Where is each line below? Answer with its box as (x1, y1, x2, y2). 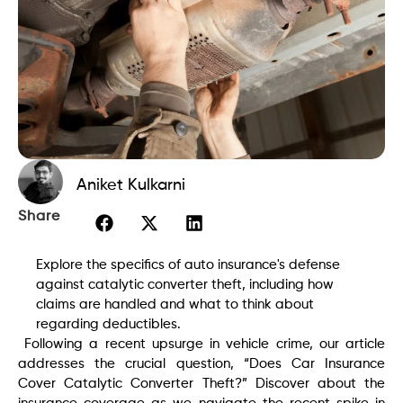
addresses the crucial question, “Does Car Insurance (18, 356, 385, 371)
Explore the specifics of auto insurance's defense (36, 257, 340, 272)
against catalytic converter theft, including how (36, 277, 334, 291)
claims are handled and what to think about (36, 297, 314, 311)
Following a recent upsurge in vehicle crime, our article (18, 336, 385, 351)
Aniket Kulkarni (76, 176, 185, 193)
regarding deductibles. (36, 317, 181, 331)
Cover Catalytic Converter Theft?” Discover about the (18, 376, 385, 390)
